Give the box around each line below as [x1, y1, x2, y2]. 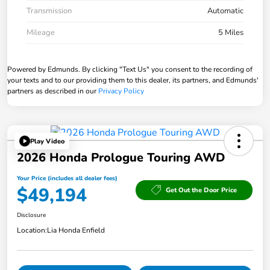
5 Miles [218, 27, 243, 39]
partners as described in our [7, 86, 98, 96]
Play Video [30, 136, 64, 146]
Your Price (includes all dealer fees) [17, 174, 118, 183]
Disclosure [17, 211, 46, 220]
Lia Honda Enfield [47, 225, 105, 236]
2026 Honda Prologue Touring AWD [17, 149, 225, 166]
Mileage [27, 27, 55, 39]
